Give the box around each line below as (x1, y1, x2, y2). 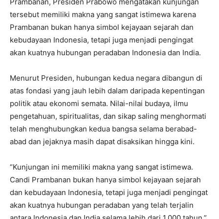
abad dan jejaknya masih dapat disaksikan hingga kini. (10, 137, 195, 147)
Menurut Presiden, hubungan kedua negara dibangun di (10, 73, 202, 83)
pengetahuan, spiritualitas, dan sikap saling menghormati (10, 111, 206, 121)
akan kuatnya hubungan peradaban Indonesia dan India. (10, 48, 201, 58)
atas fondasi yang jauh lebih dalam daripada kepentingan (10, 86, 205, 96)
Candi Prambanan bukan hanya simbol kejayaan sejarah (10, 175, 201, 185)
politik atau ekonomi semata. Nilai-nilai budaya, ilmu (10, 99, 188, 109)
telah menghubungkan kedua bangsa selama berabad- (10, 124, 197, 134)
